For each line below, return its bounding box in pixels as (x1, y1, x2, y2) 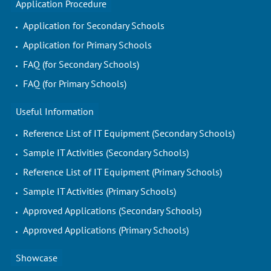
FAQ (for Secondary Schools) (22, 58, 139, 70)
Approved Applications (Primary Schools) (22, 224, 189, 236)
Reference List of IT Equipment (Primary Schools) (22, 166, 222, 178)
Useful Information (15, 105, 94, 117)
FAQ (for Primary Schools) (22, 77, 126, 90)
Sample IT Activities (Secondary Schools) (22, 146, 189, 158)
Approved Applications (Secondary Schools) (22, 204, 201, 217)
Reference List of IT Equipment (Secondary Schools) (22, 127, 235, 139)
